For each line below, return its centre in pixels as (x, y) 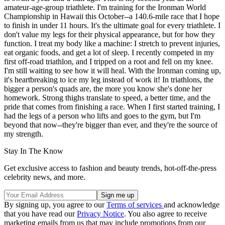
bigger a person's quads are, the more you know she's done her (103, 89)
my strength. (24, 134)
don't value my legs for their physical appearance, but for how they (109, 35)
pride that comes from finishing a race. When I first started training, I (112, 107)
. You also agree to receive (165, 214)
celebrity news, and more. (45, 177)
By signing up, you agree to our (55, 205)
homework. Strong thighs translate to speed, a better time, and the (107, 98)
